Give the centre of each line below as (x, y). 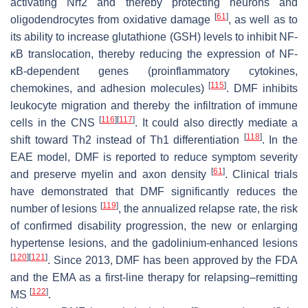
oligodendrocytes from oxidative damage (112, 20)
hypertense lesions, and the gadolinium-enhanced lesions (154, 243)
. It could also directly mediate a (216, 123)
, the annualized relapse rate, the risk (208, 209)
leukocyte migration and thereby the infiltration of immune (154, 106)
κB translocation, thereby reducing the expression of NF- (154, 54)
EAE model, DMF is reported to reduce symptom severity (154, 157)
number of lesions (55, 209)
